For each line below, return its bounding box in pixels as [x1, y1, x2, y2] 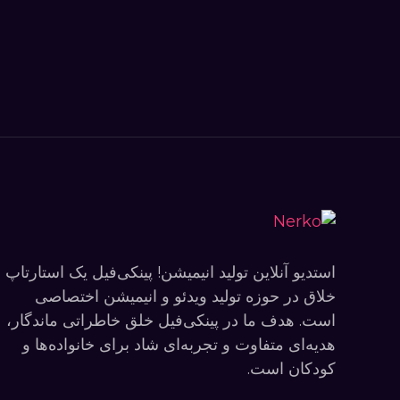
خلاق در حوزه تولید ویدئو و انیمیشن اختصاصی [35, 286, 336, 306]
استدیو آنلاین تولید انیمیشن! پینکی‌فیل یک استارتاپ [5, 262, 336, 282]
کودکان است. [247, 358, 336, 379]
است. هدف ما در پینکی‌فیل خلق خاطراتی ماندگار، [6, 310, 336, 330]
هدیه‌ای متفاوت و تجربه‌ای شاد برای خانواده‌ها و [22, 334, 336, 354]
